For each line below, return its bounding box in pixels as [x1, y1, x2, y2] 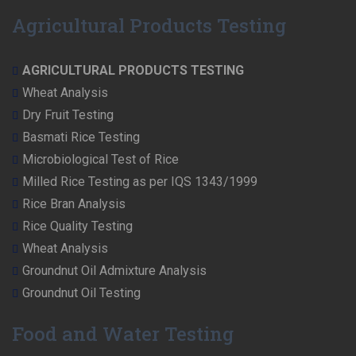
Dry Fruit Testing [22, 107, 114, 123]
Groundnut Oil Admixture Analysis [22, 263, 207, 279]
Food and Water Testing [12, 321, 234, 347]
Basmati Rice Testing [22, 130, 140, 145]
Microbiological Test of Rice [22, 152, 179, 168]
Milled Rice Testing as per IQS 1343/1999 [22, 174, 257, 190]
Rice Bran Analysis [22, 196, 126, 212]
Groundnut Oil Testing [22, 285, 141, 301]
